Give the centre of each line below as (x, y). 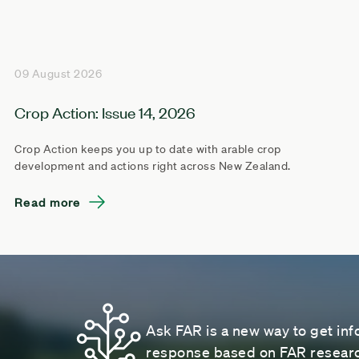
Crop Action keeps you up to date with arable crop (148, 149)
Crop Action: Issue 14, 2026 (105, 111)
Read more (48, 201)
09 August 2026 (58, 73)
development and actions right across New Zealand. (153, 165)
